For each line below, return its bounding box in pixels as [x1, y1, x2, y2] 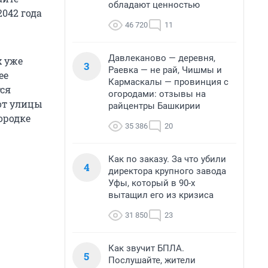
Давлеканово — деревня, [108, 53, 215, 63]
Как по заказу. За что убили [108, 154, 226, 165]
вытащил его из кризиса [108, 190, 214, 200]
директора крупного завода [108, 166, 226, 176]
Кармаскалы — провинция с [108, 77, 229, 87]
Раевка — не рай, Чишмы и [108, 65, 222, 75]
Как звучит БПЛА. [108, 243, 184, 254]
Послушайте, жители [108, 255, 196, 266]
